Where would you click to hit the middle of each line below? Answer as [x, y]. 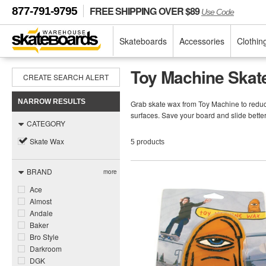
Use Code [218, 12]
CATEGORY [46, 123]
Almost [41, 201]
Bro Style [44, 237]
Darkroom [46, 248]
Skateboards [143, 41]
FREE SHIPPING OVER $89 [145, 11]
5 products [148, 142]
